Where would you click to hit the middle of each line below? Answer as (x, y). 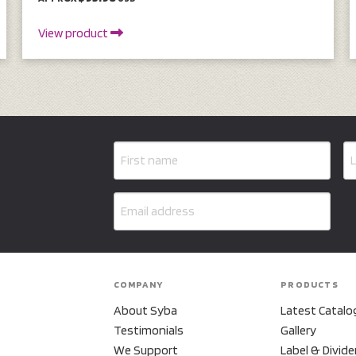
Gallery (299, 331)
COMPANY (138, 284)
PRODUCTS (310, 284)
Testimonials (148, 331)
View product (74, 33)
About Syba (145, 311)
